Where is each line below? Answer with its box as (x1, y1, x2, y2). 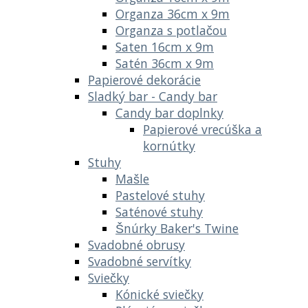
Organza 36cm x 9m (115, 5, 230, 22)
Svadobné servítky (88, 252, 191, 269)
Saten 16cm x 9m (115, 38, 214, 55)
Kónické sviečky (115, 285, 203, 302)
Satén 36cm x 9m (115, 54, 214, 71)
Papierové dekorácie (88, 71, 201, 88)
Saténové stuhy (115, 203, 203, 220)
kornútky (143, 137, 195, 154)
